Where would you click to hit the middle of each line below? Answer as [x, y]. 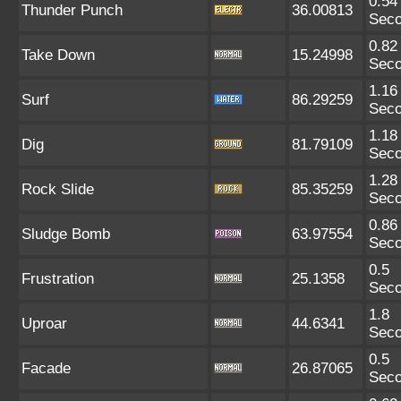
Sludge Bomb [66, 234]
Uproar [44, 324]
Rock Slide [58, 189]
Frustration [58, 279]
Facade [46, 368]
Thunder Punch [72, 10]
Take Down [58, 55]
